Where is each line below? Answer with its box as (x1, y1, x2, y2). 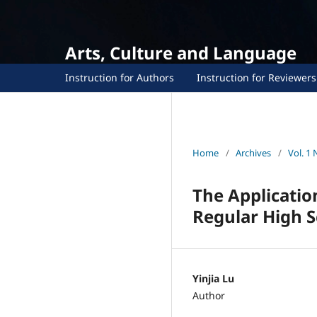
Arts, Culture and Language (65, 41, 296, 64)
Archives (236, 146, 271, 159)
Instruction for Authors (65, 70, 174, 84)
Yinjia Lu (192, 271, 234, 285)
